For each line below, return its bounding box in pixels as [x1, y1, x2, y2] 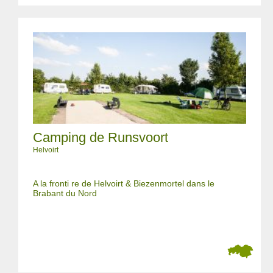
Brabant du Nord [33, 188, 97, 198]
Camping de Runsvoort [33, 130, 168, 145]
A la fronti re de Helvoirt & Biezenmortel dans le [33, 179, 214, 188]
